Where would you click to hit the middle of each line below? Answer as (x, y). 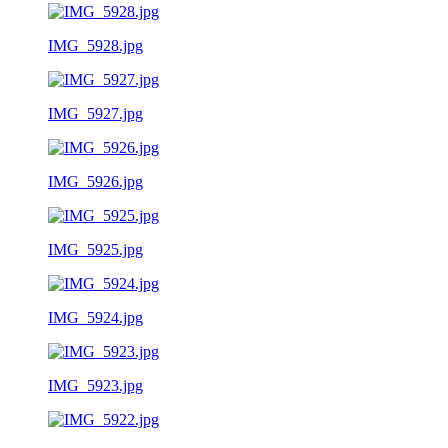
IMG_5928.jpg (95, 45)
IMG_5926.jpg (95, 181)
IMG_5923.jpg (95, 385)
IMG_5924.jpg (95, 317)
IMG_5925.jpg (95, 249)
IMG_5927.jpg (95, 113)
